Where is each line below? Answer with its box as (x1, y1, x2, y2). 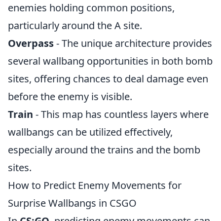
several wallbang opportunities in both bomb (8, 54, 213, 68)
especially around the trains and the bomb (8, 143, 200, 156)
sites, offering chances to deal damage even (8, 72, 208, 85)
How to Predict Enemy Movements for (8, 179, 182, 192)
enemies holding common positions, (8, 1, 175, 14)
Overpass (8, 37, 54, 50)
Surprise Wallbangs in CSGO (8, 196, 137, 210)
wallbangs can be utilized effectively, (8, 125, 173, 139)
